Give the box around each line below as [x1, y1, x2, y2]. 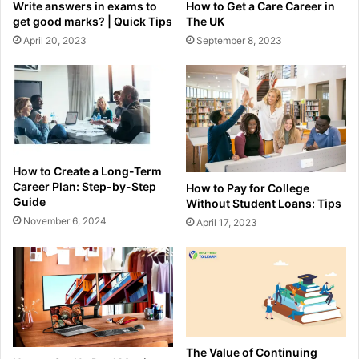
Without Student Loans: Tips [186, 196, 341, 210]
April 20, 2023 [23, 34, 87, 47]
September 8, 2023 [196, 34, 282, 46]
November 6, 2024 [23, 215, 107, 228]
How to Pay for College [186, 180, 309, 195]
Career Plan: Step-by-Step [13, 179, 156, 194]
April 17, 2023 [196, 216, 257, 228]
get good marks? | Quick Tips [13, 14, 172, 29]
